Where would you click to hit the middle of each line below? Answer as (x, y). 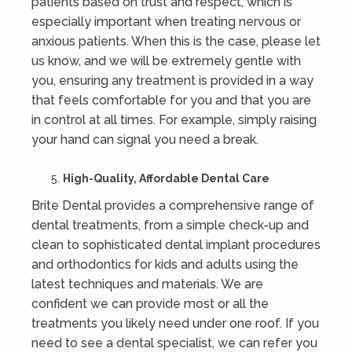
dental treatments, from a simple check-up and (170, 225)
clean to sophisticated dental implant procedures (176, 245)
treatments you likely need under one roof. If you (175, 323)
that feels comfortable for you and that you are (171, 100)
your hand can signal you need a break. (145, 139)
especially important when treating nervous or (166, 22)
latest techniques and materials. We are (147, 284)
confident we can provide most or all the (150, 304)
